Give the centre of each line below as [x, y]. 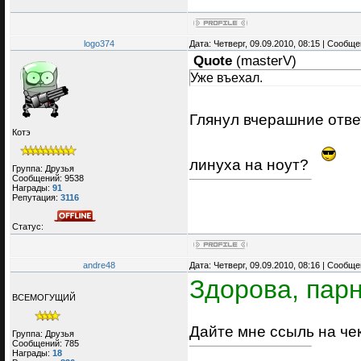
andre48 [99, 266]
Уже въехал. [226, 78]
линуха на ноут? [251, 165]
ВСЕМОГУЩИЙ [44, 298]
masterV [266, 61]
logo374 [99, 44]
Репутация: [36, 197]
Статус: [29, 226]
